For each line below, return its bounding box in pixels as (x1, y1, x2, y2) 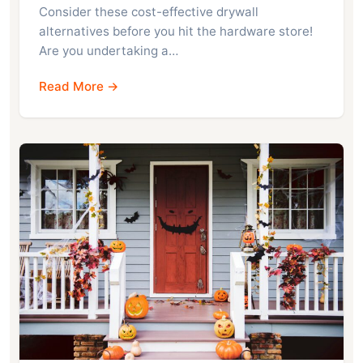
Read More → (39, 79, 119, 95)
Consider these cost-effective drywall (39, 4, 258, 20)
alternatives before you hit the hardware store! (39, 23, 313, 40)
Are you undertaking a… (39, 43, 178, 59)
